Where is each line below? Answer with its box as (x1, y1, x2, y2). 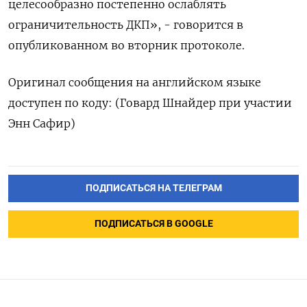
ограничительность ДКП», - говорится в (8, 17, 243, 32)
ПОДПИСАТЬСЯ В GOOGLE (94, 217, 213, 230)
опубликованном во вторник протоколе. (8, 38, 245, 52)
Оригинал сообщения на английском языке (8, 75, 261, 89)
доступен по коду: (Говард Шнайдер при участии (8, 95, 292, 110)
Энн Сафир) (8, 116, 75, 130)
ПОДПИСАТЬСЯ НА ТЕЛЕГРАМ (85, 182, 222, 194)
